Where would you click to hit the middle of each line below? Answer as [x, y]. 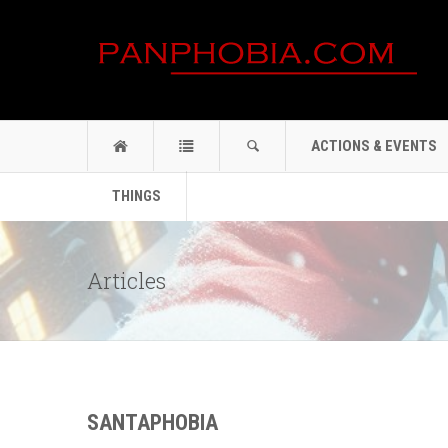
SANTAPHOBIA [152, 422]
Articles [126, 280]
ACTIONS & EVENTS [374, 146]
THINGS [136, 196]
